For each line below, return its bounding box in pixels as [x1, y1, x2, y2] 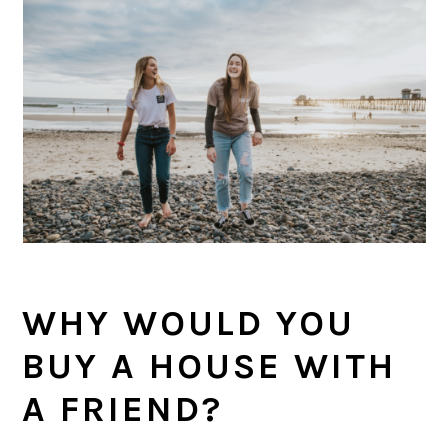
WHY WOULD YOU [22, 302, 356, 344]
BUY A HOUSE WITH [22, 345, 397, 387]
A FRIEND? [22, 388, 224, 430]
